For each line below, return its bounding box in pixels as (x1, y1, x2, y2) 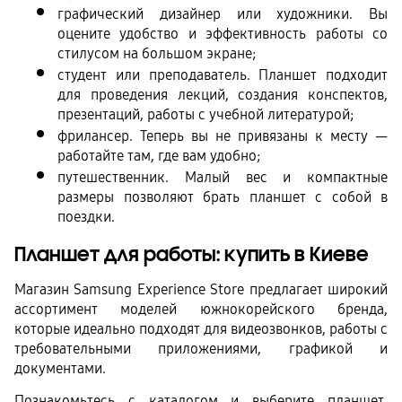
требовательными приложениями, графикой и (14, 340, 388, 358)
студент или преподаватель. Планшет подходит (57, 66, 388, 83)
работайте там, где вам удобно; (57, 146, 264, 164)
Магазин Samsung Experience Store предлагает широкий (14, 281, 388, 299)
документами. (14, 360, 106, 378)
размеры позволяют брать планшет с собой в (57, 188, 388, 205)
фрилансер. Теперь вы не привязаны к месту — (57, 127, 388, 144)
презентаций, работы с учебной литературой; (57, 105, 354, 123)
